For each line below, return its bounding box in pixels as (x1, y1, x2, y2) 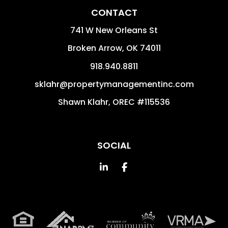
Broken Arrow (67, 42, 122, 54)
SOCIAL (97, 138, 131, 152)
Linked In (107, 160, 146, 173)
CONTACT (91, 6, 137, 19)
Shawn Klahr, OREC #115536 (58, 96, 170, 108)
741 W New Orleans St (70, 24, 158, 36)
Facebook (126, 160, 172, 173)
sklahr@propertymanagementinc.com (34, 78, 194, 90)
